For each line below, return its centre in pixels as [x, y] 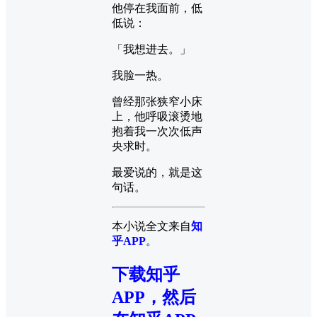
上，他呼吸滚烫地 [157, 116]
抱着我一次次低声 [157, 131]
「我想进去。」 [151, 49]
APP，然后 [154, 297]
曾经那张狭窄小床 [157, 101]
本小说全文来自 [151, 226]
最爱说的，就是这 [157, 172]
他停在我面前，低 [157, 8]
